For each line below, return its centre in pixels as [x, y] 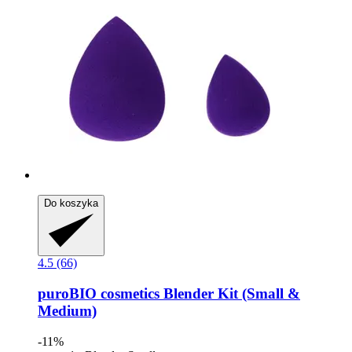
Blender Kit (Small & [230, 294]
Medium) [67, 311]
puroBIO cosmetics [99, 294]
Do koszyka [71, 203]
